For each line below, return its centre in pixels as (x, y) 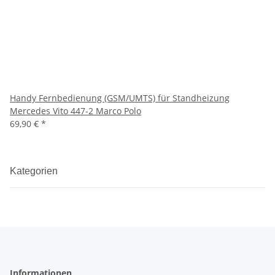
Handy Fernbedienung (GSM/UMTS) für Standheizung (120, 98)
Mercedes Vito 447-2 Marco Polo (76, 111)
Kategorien (35, 171)
